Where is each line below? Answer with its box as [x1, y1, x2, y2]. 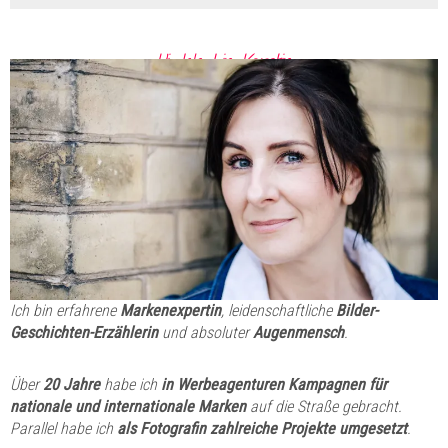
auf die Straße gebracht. [246, 396, 402, 416]
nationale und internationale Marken [10, 396, 246, 416]
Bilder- [336, 300, 378, 320]
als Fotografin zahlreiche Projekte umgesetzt [117, 418, 407, 438]
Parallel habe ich [10, 418, 117, 438]
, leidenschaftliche [221, 300, 336, 320]
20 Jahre [43, 374, 100, 394]
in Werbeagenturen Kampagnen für [161, 374, 387, 394]
